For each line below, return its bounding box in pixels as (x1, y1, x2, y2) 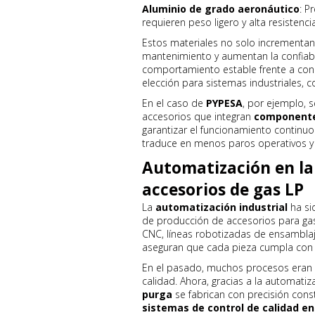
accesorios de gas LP (142, 179, 304, 200)
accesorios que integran (142, 110, 254, 123)
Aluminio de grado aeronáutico (142, 2, 300, 15)
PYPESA (206, 96, 243, 110)
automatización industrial (155, 200, 288, 214)
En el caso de (142, 96, 206, 110)
